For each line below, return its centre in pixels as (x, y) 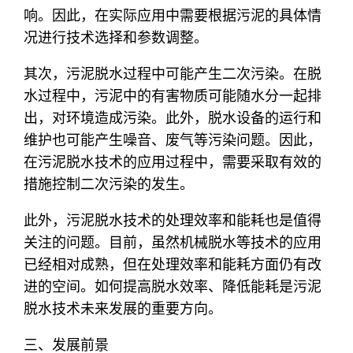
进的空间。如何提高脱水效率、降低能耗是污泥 (173, 286)
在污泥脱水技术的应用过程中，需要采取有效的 (173, 162)
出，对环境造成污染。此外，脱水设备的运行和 (173, 117)
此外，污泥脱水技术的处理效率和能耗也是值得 (173, 220)
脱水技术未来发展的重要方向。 (123, 308)
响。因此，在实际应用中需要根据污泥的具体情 (173, 15)
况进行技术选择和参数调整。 (116, 37)
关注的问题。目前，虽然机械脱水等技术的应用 (173, 242)
